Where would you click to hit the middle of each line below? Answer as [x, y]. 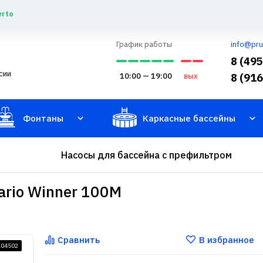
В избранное [227, 240]
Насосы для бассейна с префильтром [146, 155]
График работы [144, 44]
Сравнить [79, 240]
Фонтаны [43, 118]
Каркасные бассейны [189, 118]
